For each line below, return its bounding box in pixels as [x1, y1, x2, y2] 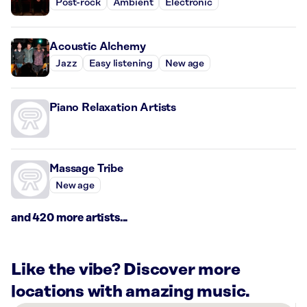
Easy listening [89, 58, 153, 69]
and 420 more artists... [11, 212, 128, 225]
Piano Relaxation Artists [49, 101, 177, 114]
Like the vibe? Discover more [11, 261, 241, 280]
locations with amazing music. [11, 283, 251, 302]
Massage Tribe [49, 162, 123, 175]
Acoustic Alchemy [49, 40, 146, 53]
